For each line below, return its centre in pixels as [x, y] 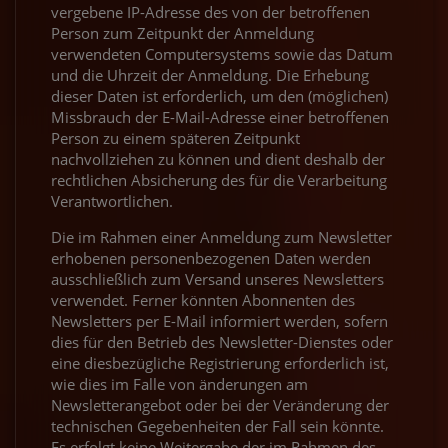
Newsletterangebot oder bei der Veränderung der [220, 404]
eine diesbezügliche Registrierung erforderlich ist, [220, 362]
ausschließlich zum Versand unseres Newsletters [217, 278]
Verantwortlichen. [112, 200]
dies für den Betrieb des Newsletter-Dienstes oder [222, 341]
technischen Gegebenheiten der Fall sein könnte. [217, 425]
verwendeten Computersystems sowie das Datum [222, 53]
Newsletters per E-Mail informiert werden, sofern [219, 320]
